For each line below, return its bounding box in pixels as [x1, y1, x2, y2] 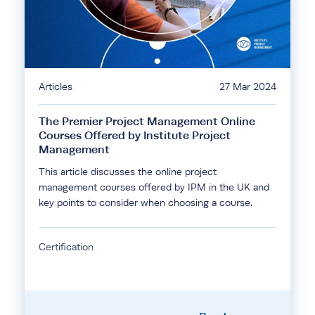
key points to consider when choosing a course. [39, 197, 252, 208]
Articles [39, 81, 72, 92]
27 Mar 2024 [219, 81, 276, 92]
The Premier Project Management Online [39, 115, 255, 128]
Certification [39, 241, 94, 252]
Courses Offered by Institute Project [39, 129, 231, 142]
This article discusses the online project [39, 166, 217, 177]
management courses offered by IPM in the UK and [39, 181, 269, 193]
